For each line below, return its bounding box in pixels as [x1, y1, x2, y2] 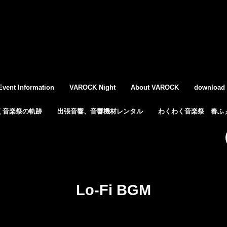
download [194, 84, 225, 91]
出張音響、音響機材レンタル [57, 107, 143, 115]
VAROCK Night [69, 84, 116, 91]
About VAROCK [131, 84, 179, 91]
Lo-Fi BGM [75, 181, 151, 198]
